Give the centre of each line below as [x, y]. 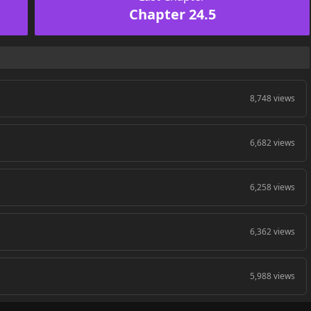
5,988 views [273, 276]
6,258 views [273, 187]
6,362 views [273, 231]
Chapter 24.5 [172, 14]
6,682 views [273, 142]
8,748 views [273, 98]
